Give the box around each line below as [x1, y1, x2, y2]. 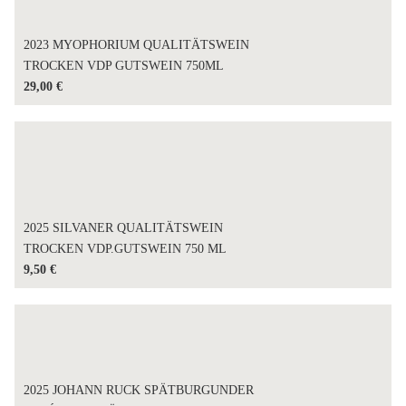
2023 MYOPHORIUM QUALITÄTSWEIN [24, 38, 250, 53]
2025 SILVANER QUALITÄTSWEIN [24, 221, 224, 236]
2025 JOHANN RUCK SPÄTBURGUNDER [24, 383, 255, 398]
